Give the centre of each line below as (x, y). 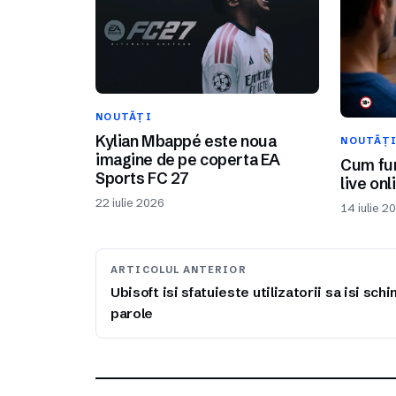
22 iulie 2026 (130, 202)
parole (132, 314)
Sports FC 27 (142, 178)
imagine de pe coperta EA (188, 160)
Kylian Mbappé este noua (186, 141)
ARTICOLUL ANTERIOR (179, 270)
